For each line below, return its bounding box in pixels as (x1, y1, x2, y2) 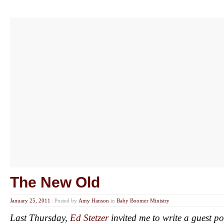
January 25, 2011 (10, 197, 50, 204)
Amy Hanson (78, 197, 109, 204)
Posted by (54, 197, 78, 204)
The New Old (10, 174, 100, 191)
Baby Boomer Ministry (116, 197, 169, 204)
